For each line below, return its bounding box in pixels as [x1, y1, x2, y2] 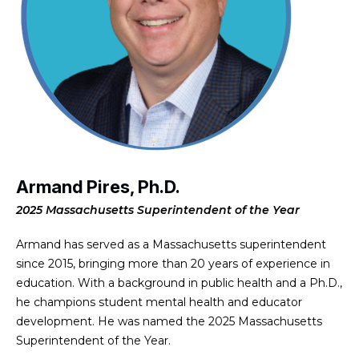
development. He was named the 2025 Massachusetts [16, 314, 322, 329]
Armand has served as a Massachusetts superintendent [16, 237, 326, 252]
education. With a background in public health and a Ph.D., [16, 276, 342, 291]
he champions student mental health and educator [16, 295, 302, 310]
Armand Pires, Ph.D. [16, 175, 180, 197]
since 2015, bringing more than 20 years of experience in [16, 256, 330, 272]
